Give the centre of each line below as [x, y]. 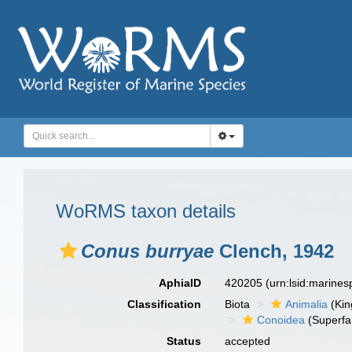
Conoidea [281, 320]
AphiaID [180, 283]
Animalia [307, 304]
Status [184, 341]
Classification [165, 304]
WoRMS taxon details [146, 211]
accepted [248, 341]
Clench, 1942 [274, 251]
